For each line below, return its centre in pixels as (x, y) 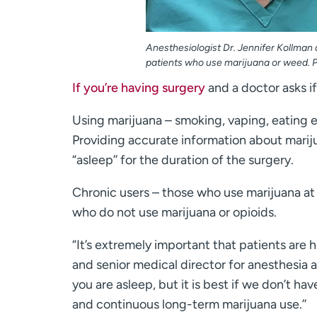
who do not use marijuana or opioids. (174, 212)
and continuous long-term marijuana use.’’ (189, 304)
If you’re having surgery (139, 87)
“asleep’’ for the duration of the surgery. (183, 160)
